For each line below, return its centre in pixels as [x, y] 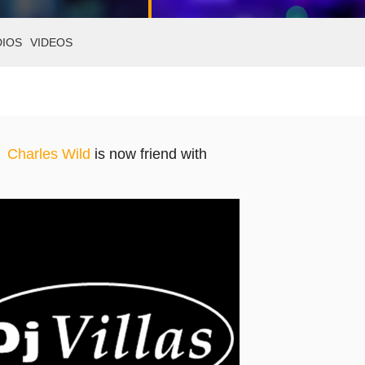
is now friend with [148, 154]
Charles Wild [48, 154]
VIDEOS [51, 42]
